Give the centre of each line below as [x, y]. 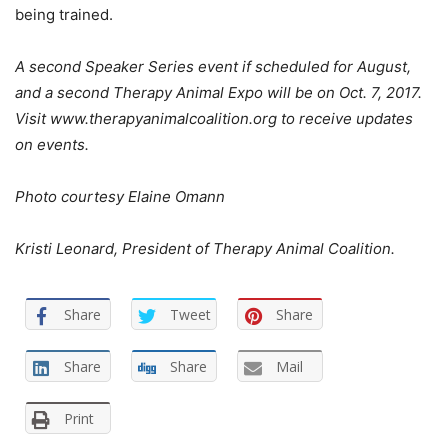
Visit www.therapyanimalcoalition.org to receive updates [214, 119]
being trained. [64, 15]
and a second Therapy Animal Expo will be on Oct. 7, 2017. [218, 93]
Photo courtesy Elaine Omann [120, 197]
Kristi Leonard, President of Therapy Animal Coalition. [205, 249]
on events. [52, 145]
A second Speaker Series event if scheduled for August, [213, 67]
